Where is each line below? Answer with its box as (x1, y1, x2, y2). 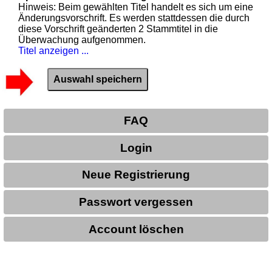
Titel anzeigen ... (18, 45, 89, 56)
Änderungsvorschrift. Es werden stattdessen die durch (18, 12, 250, 23)
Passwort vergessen (79, 195, 193, 209)
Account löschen (88, 222, 184, 236)
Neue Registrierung (82, 168, 190, 182)
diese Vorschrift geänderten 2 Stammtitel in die (18, 23, 219, 34)
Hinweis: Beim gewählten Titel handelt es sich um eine (18, 1, 254, 12)
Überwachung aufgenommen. (18, 34, 146, 45)
